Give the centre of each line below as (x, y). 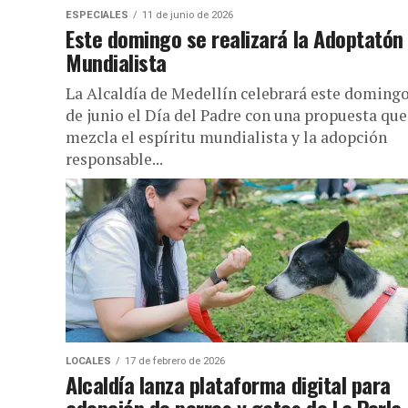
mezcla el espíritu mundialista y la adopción (226, 137)
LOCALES (88, 361)
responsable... (114, 159)
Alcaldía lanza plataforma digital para (228, 384)
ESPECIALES (97, 15)
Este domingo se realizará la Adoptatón (235, 38)
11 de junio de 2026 (188, 15)
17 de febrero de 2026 (175, 361)
